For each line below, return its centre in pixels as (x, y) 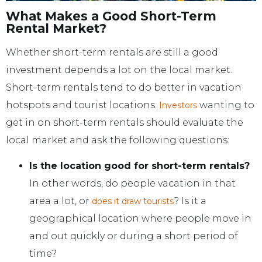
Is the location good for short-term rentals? (139, 166)
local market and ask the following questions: (118, 140)
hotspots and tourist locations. (82, 105)
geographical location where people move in (140, 218)
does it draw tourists (133, 201)
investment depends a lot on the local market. (119, 70)
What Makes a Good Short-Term (111, 16)
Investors (178, 105)
